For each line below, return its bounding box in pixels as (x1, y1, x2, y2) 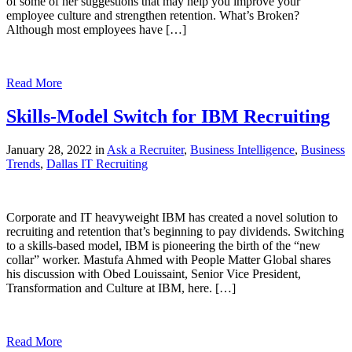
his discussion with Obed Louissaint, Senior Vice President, (6, 266, 301, 280)
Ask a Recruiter (107, 142, 184, 156)
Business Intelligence (190, 142, 295, 156)
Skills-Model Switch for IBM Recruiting (6, 105, 330, 126)
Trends (6, 156, 40, 170)
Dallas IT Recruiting (46, 156, 148, 170)
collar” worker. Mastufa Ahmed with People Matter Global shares (6, 252, 331, 266)
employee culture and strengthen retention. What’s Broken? (6, 9, 299, 23)
